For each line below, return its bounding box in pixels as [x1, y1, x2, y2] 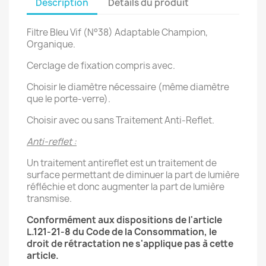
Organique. [27, 38, 75, 50]
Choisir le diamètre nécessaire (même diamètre [27, 81, 229, 93]
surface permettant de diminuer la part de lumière [27, 169, 239, 181]
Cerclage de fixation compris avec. [27, 59, 175, 72]
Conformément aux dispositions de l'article [27, 214, 222, 226]
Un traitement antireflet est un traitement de [27, 157, 217, 169]
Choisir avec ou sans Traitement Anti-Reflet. [27, 114, 214, 126]
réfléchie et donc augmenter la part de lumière [27, 180, 224, 193]
